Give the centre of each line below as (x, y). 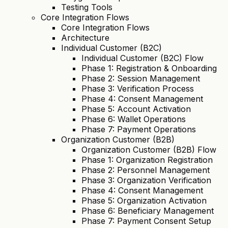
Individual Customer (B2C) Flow (142, 58)
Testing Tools (87, 7)
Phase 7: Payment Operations (139, 130)
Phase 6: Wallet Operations (134, 119)
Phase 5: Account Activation (136, 109)
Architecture (85, 38)
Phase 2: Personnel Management (146, 170)
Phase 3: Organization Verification (146, 180)
